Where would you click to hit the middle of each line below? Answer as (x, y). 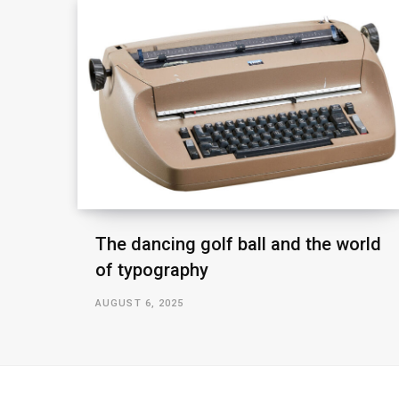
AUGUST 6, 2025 (140, 304)
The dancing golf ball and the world (238, 244)
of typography (152, 270)
